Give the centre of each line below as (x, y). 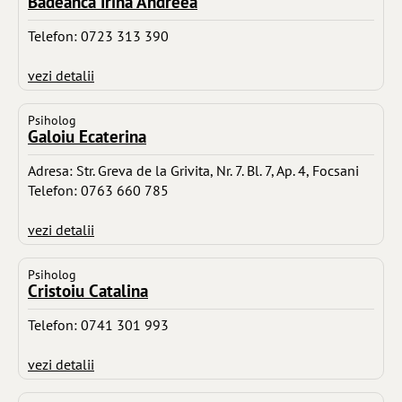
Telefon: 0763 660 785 (98, 190)
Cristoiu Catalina (88, 290)
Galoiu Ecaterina (87, 135)
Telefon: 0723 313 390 (98, 35)
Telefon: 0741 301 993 (98, 324)
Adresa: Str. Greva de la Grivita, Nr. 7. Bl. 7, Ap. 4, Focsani (193, 170)
